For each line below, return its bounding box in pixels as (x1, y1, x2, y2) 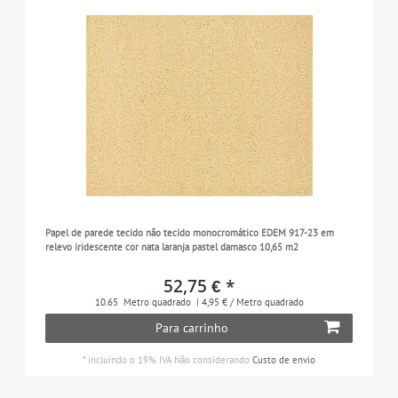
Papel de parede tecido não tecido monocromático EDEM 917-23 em (44, 226, 334, 239)
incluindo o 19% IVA (88, 353, 171, 366)
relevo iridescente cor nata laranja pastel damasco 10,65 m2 (44, 240, 298, 253)
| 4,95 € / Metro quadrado (193, 295, 304, 308)
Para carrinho (155, 319, 228, 336)
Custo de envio (252, 353, 315, 366)
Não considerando (171, 353, 252, 366)
